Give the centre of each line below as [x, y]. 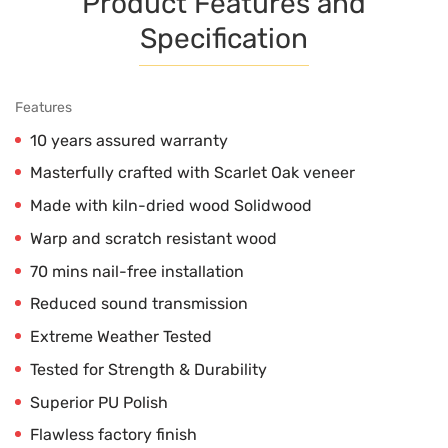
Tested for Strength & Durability [148, 369]
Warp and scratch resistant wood [153, 238]
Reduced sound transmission [139, 304]
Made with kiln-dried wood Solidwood [171, 206]
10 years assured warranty [129, 140]
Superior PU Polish [99, 402]
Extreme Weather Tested [121, 337]
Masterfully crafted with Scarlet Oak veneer [192, 173]
